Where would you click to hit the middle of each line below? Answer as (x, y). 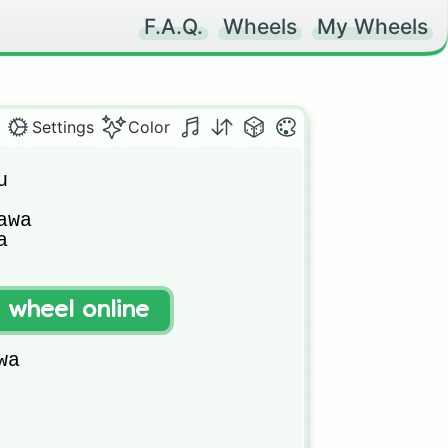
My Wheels (372, 26)
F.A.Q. (173, 26)
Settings (63, 127)
